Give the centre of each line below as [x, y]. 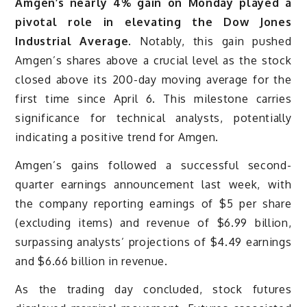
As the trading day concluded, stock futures [153, 289]
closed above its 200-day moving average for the [153, 80]
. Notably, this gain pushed [210, 41]
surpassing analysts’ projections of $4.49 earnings [153, 242]
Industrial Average [72, 41]
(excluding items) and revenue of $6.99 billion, [153, 223]
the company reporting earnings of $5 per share [153, 204]
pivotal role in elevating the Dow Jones [153, 22]
